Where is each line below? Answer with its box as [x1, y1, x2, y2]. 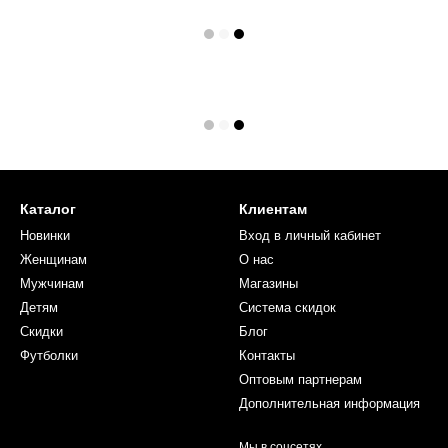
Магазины [239, 276, 298, 291]
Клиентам [239, 201, 307, 217]
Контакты [239, 348, 295, 363]
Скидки [20, 324, 63, 339]
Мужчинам [20, 276, 84, 291]
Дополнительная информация [239, 396, 420, 411]
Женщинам [20, 252, 87, 267]
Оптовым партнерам [239, 372, 362, 387]
